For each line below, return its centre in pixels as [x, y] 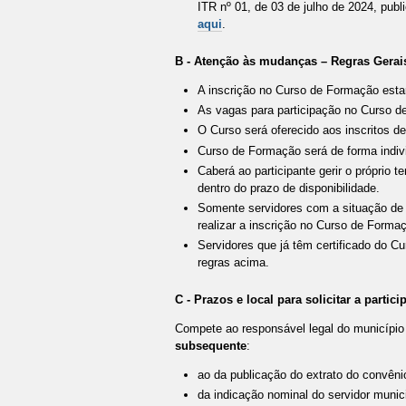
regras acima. [234, 263]
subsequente [210, 346]
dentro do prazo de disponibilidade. [289, 188]
